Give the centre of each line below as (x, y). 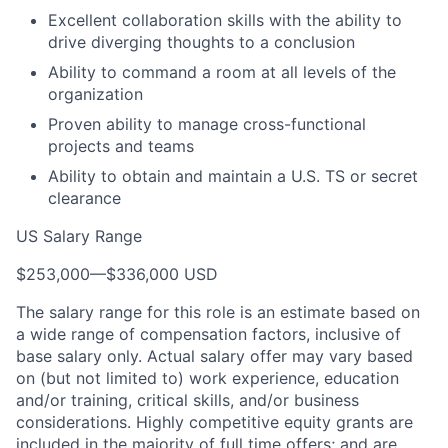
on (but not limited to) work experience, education (207, 378)
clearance (84, 198)
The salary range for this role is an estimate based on (218, 312)
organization (95, 94)
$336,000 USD (162, 274)
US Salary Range (79, 236)
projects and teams (121, 146)
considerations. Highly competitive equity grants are (214, 422)
